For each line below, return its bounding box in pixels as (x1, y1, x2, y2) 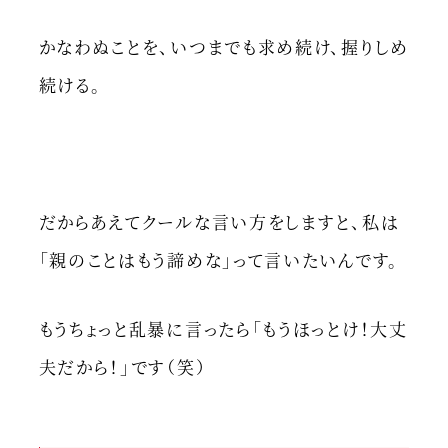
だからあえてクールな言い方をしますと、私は (38, 209, 400, 235)
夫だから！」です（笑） (38, 353, 207, 379)
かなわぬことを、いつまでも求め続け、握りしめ (38, 34, 409, 60)
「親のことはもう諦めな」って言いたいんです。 (38, 247, 399, 273)
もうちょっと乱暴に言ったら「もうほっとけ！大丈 (38, 315, 408, 341)
